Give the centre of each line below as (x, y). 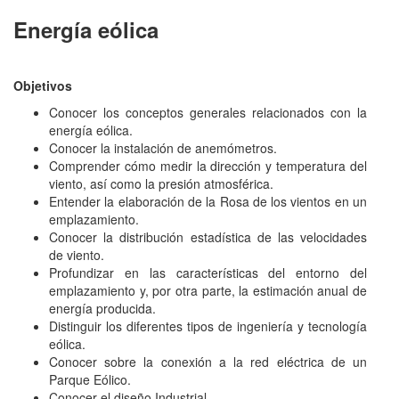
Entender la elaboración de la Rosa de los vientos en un (208, 202)
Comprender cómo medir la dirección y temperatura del (208, 166)
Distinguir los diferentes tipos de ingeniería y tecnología (208, 326)
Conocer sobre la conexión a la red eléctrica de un (208, 362)
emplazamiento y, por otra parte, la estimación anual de (208, 291)
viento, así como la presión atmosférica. (161, 184)
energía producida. (102, 309)
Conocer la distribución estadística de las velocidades (208, 237)
